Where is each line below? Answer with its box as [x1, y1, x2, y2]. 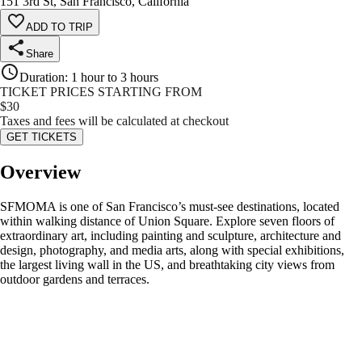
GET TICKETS [6, 131, 77, 144]
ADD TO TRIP [26, 21, 93, 34]
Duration [19, 70, 65, 85]
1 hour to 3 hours [71, 70, 158, 85]
